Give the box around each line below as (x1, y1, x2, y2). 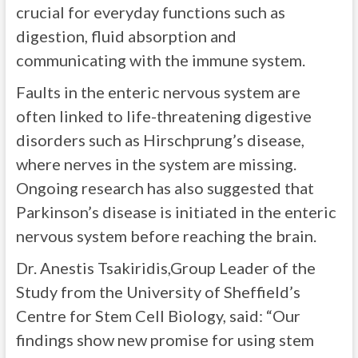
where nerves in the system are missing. (15, 154, 296, 173)
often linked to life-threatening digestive (15, 106, 312, 125)
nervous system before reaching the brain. (15, 226, 316, 245)
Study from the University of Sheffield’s (15, 282, 300, 301)
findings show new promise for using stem (15, 330, 314, 349)
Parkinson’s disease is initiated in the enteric (15, 202, 336, 221)
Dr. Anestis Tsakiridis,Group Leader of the (15, 258, 316, 277)
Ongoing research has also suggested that (15, 178, 314, 197)
